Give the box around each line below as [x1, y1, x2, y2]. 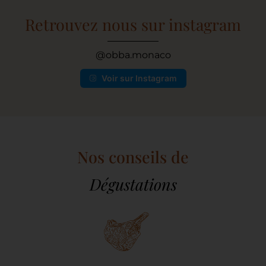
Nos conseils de [77, 145, 189, 167]
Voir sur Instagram [101, 73, 177, 84]
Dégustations [89, 173, 177, 195]
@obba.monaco [95, 49, 171, 61]
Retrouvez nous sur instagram [25, 14, 241, 36]
